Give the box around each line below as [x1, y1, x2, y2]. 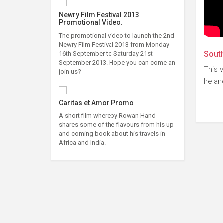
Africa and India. [59, 139, 106, 147]
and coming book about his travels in [59, 130, 165, 138]
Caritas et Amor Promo [59, 99, 134, 107]
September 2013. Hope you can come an [59, 59, 175, 67]
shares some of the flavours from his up [59, 121, 174, 129]
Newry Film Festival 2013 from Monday [59, 41, 169, 49]
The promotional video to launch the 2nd [59, 32, 174, 40]
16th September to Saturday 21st [59, 50, 153, 58]
